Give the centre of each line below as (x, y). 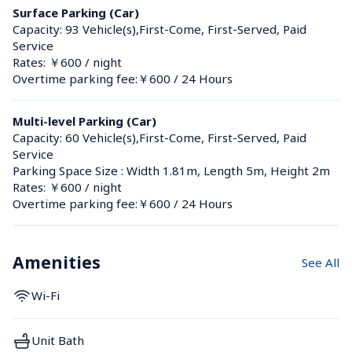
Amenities (57, 262)
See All (321, 262)
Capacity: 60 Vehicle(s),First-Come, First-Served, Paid (159, 137)
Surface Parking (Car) (76, 12)
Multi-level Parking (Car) (84, 121)
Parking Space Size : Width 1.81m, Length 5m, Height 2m (171, 170)
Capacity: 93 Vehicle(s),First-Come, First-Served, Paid (159, 29)
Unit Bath (58, 341)
